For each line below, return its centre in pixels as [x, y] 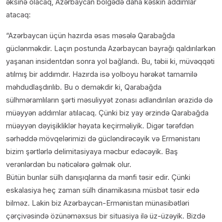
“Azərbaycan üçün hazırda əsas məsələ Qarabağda [90, 36]
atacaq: [18, 15]
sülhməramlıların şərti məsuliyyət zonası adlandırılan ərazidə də [109, 100]
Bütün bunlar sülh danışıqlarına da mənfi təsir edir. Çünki [98, 177]
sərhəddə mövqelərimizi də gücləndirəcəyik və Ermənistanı [103, 139]
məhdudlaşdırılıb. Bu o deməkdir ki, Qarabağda [84, 87]
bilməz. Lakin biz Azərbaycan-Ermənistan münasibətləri [98, 203]
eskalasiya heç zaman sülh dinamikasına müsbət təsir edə [103, 190]
